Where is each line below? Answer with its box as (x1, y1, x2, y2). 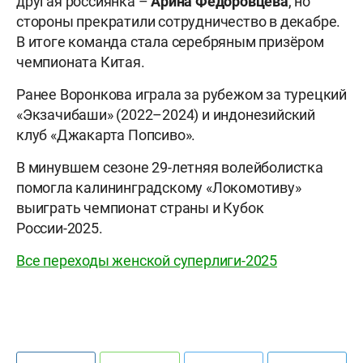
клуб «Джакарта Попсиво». (16, 126, 196, 144)
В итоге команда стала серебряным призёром (16, 33, 324, 51)
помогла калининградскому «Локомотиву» (16, 179, 301, 197)
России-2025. (16, 220, 103, 237)
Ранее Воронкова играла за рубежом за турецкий (16, 86, 347, 104)
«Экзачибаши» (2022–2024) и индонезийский (16, 106, 315, 124)
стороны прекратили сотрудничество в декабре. (16, 13, 341, 31)
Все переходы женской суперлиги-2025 (16, 252, 277, 270)
